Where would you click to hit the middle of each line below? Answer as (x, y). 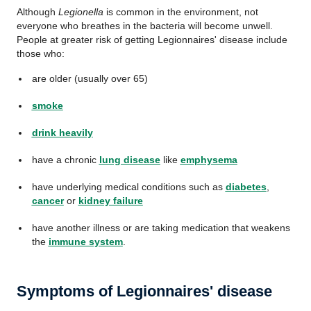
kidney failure (110, 201)
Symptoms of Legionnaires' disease (144, 291)
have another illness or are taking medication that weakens (161, 228)
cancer (48, 201)
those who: (41, 53)
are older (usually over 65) (90, 78)
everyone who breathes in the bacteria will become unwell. (145, 26)
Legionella (81, 12)
